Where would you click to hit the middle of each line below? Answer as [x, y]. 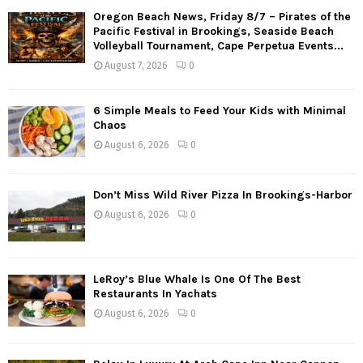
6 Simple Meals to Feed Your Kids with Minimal [220, 110]
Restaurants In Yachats [155, 294]
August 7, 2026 [136, 65]
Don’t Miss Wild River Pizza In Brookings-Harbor [223, 194]
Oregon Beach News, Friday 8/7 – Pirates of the [222, 16]
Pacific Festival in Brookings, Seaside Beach [214, 31]
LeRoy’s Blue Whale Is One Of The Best [197, 280]
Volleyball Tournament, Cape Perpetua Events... [218, 45]
